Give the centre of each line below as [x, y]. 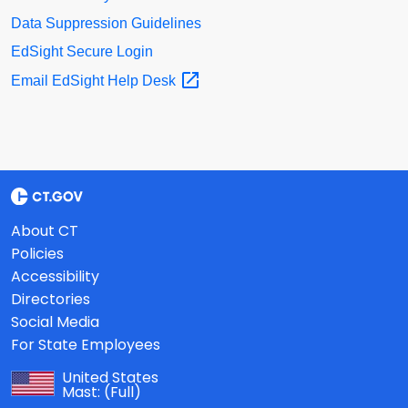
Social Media [55, 322]
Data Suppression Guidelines [106, 24]
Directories [51, 300]
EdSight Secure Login [82, 52]
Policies [37, 254]
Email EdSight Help [76, 80]
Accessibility [55, 277]
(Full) [122, 393]
